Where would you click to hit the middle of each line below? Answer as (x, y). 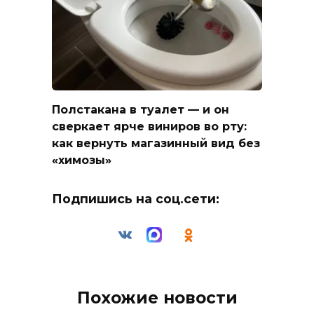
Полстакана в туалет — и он (141, 109)
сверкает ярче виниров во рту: (149, 126)
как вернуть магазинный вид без (156, 143)
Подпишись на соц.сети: (136, 198)
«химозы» (82, 160)
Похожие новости (157, 298)
